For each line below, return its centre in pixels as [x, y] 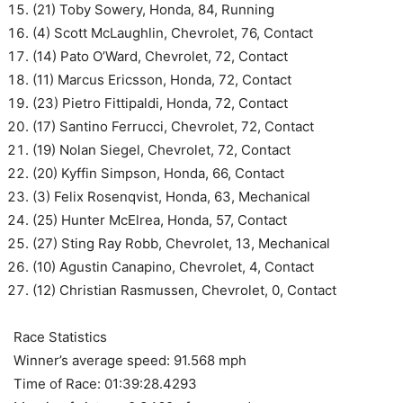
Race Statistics [60, 337]
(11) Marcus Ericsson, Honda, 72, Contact [162, 80]
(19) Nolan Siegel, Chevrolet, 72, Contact [161, 150]
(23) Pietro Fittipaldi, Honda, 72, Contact [160, 103]
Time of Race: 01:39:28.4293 [105, 384]
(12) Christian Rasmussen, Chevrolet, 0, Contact [184, 290]
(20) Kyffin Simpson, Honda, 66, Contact [158, 173]
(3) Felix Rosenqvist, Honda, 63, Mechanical [171, 197]
